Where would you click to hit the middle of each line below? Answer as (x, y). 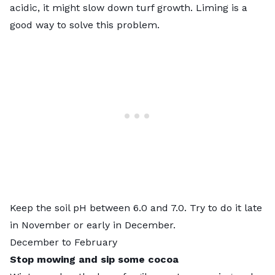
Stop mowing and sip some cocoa (94, 259)
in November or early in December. (94, 225)
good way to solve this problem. (86, 25)
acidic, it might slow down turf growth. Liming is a (129, 7)
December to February (64, 242)
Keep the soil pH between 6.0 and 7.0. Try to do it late (136, 207)
